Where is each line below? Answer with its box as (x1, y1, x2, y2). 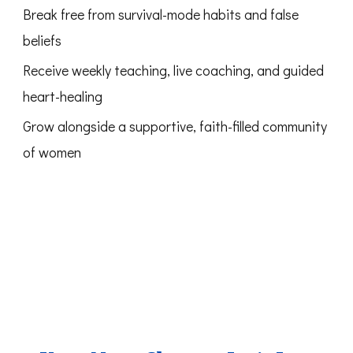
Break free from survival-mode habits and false (23, 5, 299, 24)
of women (23, 143, 81, 162)
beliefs (23, 31, 61, 50)
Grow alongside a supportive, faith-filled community (23, 117, 327, 136)
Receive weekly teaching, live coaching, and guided (23, 61, 324, 80)
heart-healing (23, 87, 102, 106)
